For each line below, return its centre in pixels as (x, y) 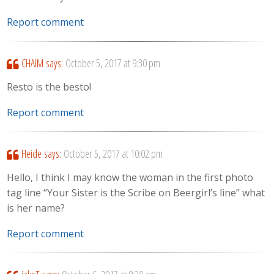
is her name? (36, 208)
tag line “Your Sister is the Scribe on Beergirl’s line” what (136, 192)
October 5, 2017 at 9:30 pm (113, 63)
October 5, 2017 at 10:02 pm (113, 154)
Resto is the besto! (49, 87)
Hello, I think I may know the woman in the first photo (130, 177)
